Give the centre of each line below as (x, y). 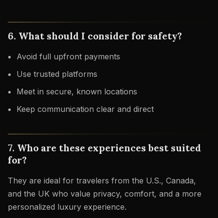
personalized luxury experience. (67, 207)
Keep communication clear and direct (85, 109)
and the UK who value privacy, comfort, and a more (105, 194)
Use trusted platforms (57, 74)
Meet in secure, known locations (77, 91)
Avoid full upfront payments (68, 57)
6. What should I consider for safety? (95, 36)
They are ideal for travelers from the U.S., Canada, (102, 181)
